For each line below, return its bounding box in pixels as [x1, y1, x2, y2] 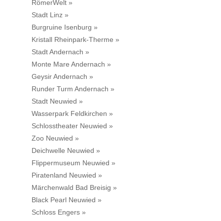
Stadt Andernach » [32, 48, 89, 56]
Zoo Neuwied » [32, 134, 79, 143]
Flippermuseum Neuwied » [32, 159, 115, 167]
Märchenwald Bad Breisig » [32, 184, 117, 192]
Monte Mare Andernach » [32, 60, 111, 69]
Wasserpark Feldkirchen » [32, 110, 113, 118]
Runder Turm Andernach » [32, 85, 114, 93]
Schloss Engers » [32, 208, 86, 217]
